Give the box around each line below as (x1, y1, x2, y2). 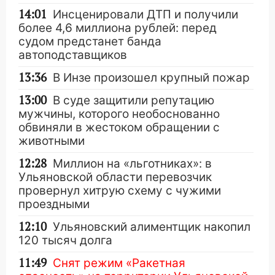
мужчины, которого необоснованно (18, 107, 220, 121)
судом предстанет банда (18, 34, 161, 48)
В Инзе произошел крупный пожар (53, 71, 250, 85)
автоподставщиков (18, 48, 127, 62)
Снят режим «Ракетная (53, 256, 185, 270)
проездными (18, 197, 90, 211)
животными (18, 134, 85, 148)
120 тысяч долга (18, 233, 112, 247)
